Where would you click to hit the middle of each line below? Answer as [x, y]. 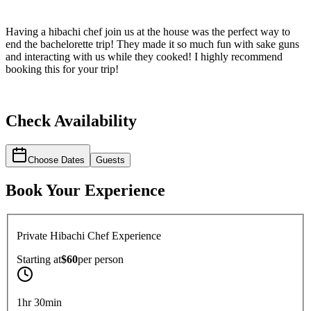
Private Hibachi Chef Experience [89, 236]
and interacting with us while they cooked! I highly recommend [144, 57]
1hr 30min [39, 303]
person [109, 260]
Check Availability [71, 121]
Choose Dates [56, 160]
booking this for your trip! [62, 69]
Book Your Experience [85, 190]
